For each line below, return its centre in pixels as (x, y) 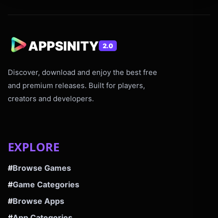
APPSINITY (64, 46)
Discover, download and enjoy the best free (82, 72)
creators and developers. (51, 99)
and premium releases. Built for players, (76, 85)
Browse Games (42, 168)
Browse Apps (38, 201)
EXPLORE (34, 147)
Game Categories (46, 184)
